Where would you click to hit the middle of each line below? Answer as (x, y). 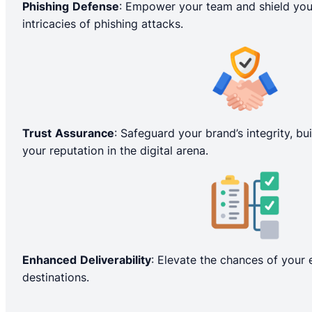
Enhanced (49, 260)
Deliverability (116, 260)
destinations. (56, 278)
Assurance (85, 133)
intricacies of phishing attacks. (103, 24)
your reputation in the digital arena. (115, 151)
